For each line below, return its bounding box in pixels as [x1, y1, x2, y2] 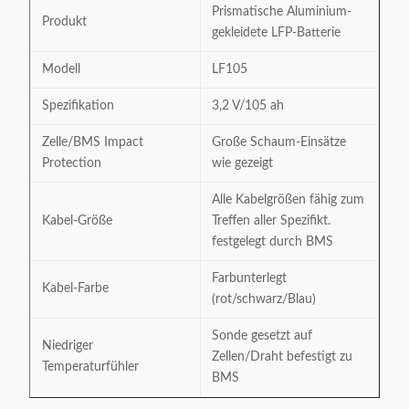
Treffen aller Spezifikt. [212, 215, 330, 227]
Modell [42, 63, 80, 76]
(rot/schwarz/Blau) [212, 293, 316, 306]
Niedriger [42, 340, 93, 352]
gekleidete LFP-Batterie [212, 26, 341, 39]
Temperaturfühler [42, 361, 139, 373]
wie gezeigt [212, 157, 273, 170]
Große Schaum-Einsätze [212, 136, 346, 149]
